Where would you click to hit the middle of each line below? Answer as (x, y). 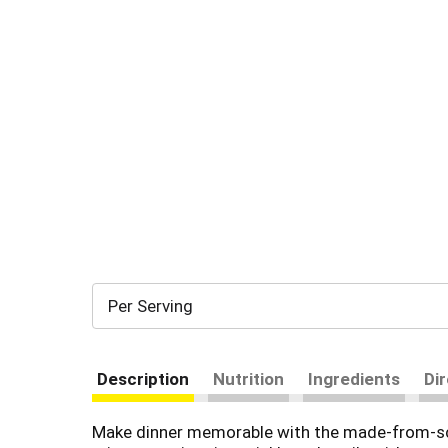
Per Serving (150, 306)
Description (143, 379)
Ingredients (354, 379)
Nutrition (248, 379)
